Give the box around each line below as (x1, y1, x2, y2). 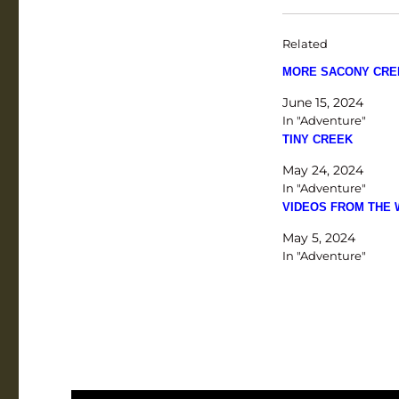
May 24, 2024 (281, 162, 363, 178)
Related (281, 37, 328, 51)
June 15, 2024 (281, 94, 363, 110)
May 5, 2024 (281, 230, 355, 246)
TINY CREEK (281, 133, 353, 146)
